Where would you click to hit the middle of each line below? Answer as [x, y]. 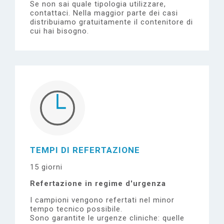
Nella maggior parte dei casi [125, 13]
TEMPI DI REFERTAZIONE [85, 150]
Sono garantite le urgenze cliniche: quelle [107, 218]
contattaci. [51, 13]
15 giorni [46, 167]
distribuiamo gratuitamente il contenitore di [111, 22]
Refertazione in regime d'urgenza [98, 183]
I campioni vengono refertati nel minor [102, 200]
